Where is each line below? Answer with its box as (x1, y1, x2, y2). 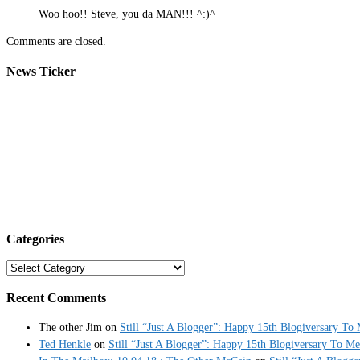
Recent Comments (6, 291, 106, 305)
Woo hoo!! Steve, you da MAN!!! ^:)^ (39, 7, 215, 20)
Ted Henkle (39, 337, 91, 350)
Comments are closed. (6, 35, 106, 48)
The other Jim (39, 321, 102, 333)
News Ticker (6, 63, 76, 78)
